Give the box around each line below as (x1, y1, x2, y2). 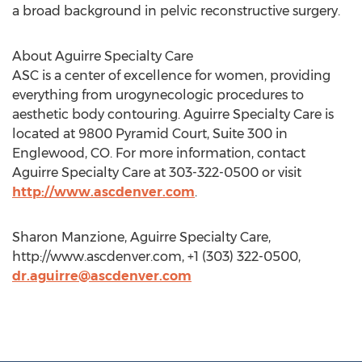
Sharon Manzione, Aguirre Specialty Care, (12, 229, 271, 245)
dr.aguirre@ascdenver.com (12, 268, 192, 284)
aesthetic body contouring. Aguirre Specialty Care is (12, 107, 334, 122)
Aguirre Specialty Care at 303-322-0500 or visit (12, 165, 301, 180)
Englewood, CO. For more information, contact (12, 145, 305, 161)
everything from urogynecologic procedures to (12, 87, 304, 103)
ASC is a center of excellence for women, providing (12, 68, 330, 83)
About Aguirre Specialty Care (12, 48, 193, 64)
